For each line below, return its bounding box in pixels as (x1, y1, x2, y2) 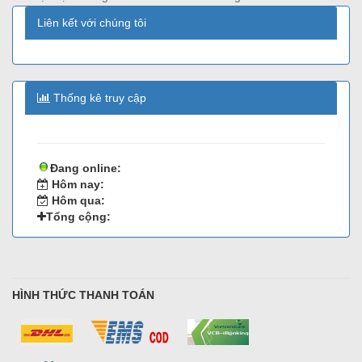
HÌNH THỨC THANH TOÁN (12, 288, 154, 301)
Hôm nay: (48, 177, 104, 191)
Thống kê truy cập (50, 90, 146, 104)
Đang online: (50, 161, 121, 175)
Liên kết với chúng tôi (37, 15, 146, 29)
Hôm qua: (48, 193, 105, 207)
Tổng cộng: (46, 209, 111, 223)
